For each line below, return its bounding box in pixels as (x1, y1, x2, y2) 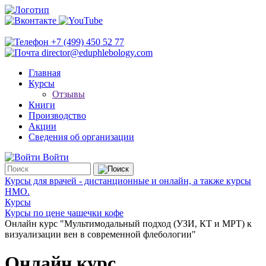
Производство (28, 110, 86, 121)
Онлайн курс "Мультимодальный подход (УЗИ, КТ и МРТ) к (5, 218, 252, 229)
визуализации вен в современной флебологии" (5, 229, 196, 239)
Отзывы (52, 89, 85, 99)
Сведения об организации (28, 132, 134, 142)
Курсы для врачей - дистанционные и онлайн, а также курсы (5, 176, 251, 186)
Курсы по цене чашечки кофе (5, 208, 123, 218)
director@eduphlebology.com (42, 47, 153, 58)
